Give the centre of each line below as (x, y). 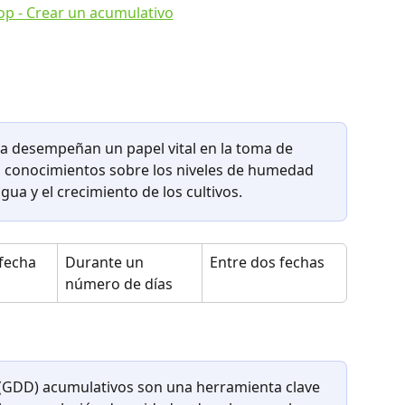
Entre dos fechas (267, 262)
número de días (119, 283)
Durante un (106, 262)
